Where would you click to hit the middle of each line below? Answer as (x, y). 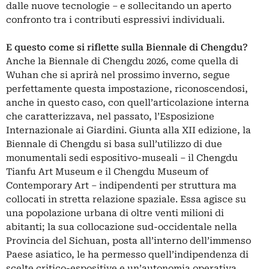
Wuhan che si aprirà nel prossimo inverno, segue (118, 75)
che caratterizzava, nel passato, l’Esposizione (110, 117)
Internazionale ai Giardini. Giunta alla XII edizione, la (128, 131)
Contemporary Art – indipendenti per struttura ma (121, 186)
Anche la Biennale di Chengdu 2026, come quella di (122, 62)
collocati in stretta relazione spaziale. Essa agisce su (126, 200)
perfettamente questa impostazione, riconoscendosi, (127, 89)
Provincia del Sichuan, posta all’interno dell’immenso (128, 241)
